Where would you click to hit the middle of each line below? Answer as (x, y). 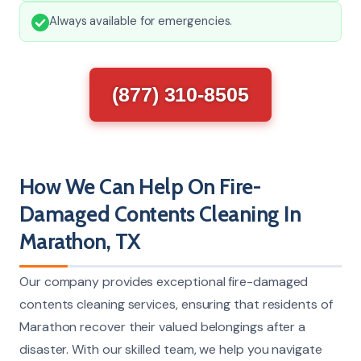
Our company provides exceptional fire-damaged (164, 281)
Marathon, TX (80, 241)
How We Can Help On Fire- (140, 187)
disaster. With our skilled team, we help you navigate (171, 349)
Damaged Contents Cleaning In (160, 214)
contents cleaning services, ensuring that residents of (176, 304)
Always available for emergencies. (141, 21)
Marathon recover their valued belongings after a (163, 326)
